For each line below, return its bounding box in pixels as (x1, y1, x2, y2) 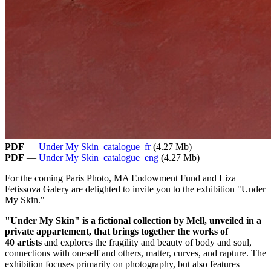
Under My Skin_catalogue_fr (39, 141, 151, 152)
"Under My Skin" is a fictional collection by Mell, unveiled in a (5, 215, 261, 226)
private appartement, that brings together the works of (5, 226, 228, 237)
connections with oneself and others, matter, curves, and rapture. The (5, 247, 266, 258)
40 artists (5, 237, 42, 247)
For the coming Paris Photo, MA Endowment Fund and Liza (5, 172, 236, 183)
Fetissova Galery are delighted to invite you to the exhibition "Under (5, 183, 266, 194)
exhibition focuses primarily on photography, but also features (5, 258, 240, 269)
